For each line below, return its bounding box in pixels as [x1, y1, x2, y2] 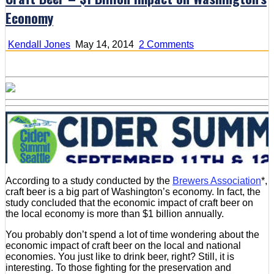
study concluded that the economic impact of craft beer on [6, 197, 253, 208]
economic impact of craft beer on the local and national [6, 240, 241, 251]
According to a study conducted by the [6, 175, 172, 186]
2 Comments [139, 39, 194, 50]
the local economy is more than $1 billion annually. [6, 208, 224, 219]
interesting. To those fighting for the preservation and [6, 262, 231, 273]
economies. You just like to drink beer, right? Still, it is [6, 251, 234, 262]
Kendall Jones [8, 39, 70, 50]
